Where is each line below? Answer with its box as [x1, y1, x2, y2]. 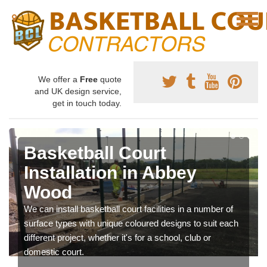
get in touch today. [52, 98, 122, 108]
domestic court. [24, 247, 84, 257]
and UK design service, [35, 86, 122, 96]
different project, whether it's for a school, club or [24, 232, 211, 243]
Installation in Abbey [24, 163, 197, 182]
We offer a [38, 74, 80, 84]
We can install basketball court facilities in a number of [24, 204, 233, 214]
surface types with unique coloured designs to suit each [24, 218, 238, 228]
